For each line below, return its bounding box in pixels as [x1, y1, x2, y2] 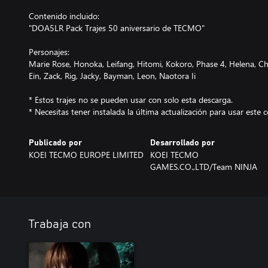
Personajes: [29, 45, 69, 57]
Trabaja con [29, 218, 91, 230]
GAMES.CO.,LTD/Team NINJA [150, 160, 257, 172]
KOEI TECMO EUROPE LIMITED [29, 148, 144, 160]
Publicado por [29, 138, 82, 147]
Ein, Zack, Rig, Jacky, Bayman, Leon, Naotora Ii [29, 69, 196, 81]
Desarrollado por [150, 138, 215, 147]
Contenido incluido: [29, 10, 99, 22]
